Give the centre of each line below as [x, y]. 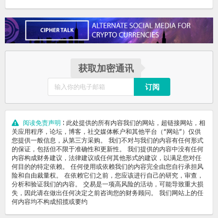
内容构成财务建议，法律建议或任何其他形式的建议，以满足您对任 [107, 158]
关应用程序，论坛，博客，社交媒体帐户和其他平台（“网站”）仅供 [106, 132]
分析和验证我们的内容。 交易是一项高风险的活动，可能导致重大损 [108, 184]
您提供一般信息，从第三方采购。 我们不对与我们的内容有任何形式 [108, 140]
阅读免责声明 [42, 123]
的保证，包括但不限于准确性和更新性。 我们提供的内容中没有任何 [108, 149]
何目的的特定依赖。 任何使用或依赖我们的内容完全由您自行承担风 [108, 167]
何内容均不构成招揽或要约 [50, 202]
